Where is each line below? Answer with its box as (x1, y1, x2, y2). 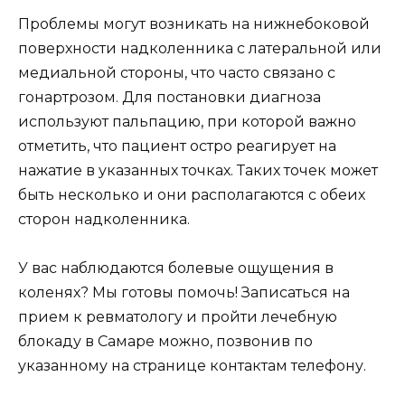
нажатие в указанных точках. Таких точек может (18, 161, 378, 179)
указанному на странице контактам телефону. (18, 356, 366, 374)
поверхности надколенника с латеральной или (18, 39, 381, 57)
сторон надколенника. (18, 210, 190, 228)
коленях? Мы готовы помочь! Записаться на (18, 283, 350, 301)
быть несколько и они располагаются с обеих (18, 185, 365, 203)
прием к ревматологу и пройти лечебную (18, 307, 337, 325)
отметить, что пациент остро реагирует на (18, 137, 336, 155)
